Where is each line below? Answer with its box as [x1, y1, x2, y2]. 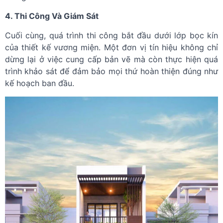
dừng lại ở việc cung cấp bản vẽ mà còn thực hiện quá [5, 54, 218, 65]
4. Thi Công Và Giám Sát [5, 11, 99, 21]
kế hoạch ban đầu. [5, 78, 74, 89]
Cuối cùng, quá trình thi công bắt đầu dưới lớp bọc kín [5, 30, 218, 41]
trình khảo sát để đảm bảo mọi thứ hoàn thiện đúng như [5, 66, 218, 77]
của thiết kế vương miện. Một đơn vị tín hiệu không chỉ [5, 42, 218, 53]
